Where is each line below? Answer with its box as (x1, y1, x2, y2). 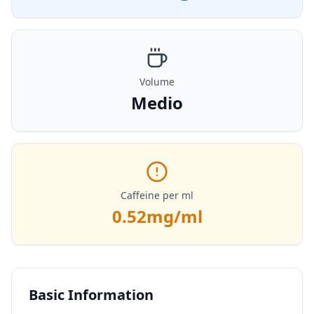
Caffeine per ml (121, 189, 193, 202)
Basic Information (29, 285, 153, 304)
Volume (139, 75, 175, 88)
